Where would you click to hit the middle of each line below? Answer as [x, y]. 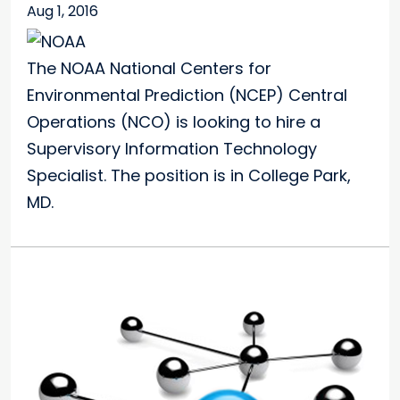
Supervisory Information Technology [172, 149]
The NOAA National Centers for [149, 69]
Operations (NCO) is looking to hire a [174, 122]
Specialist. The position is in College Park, [189, 176]
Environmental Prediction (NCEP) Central [187, 96]
